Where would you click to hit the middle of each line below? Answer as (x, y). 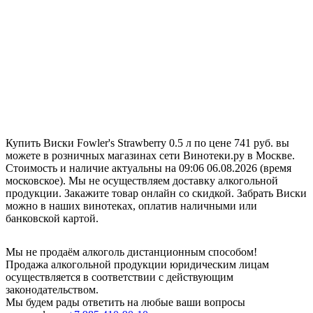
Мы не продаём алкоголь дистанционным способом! (131, 252)
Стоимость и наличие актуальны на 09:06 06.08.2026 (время (148, 168)
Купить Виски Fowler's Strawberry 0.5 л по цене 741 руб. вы (147, 143)
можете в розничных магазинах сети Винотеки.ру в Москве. (150, 155)
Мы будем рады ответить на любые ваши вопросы (125, 302)
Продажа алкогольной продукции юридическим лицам (137, 264)
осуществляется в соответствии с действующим (119, 277)
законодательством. (52, 289)
